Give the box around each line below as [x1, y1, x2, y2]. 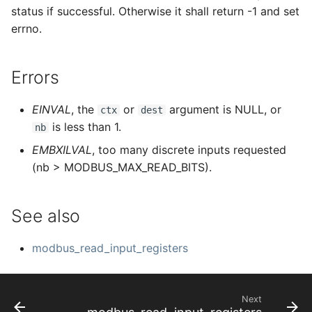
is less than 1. [49, 120, 121, 134]
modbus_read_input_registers [32, 241, 188, 255]
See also [11, 205, 80, 226]
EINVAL [32, 102, 71, 116]
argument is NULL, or [166, 102, 281, 116]
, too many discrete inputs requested [92, 143, 286, 157]
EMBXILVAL [32, 143, 92, 157]
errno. [11, 22, 42, 36]
